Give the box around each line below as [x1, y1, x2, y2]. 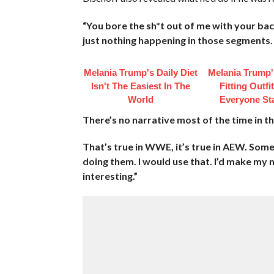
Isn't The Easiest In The [91, 80, 190, 91]
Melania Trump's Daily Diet [83, 67, 198, 78]
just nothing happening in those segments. [82, 34, 273, 46]
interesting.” [82, 169, 138, 182]
